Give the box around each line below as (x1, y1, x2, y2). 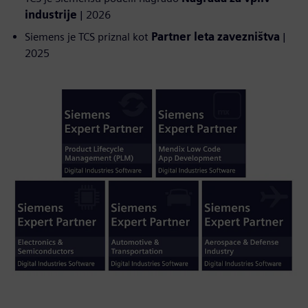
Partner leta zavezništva (151, 30, 280, 43)
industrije (25, 8, 77, 21)
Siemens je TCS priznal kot (25, 30, 151, 43)
